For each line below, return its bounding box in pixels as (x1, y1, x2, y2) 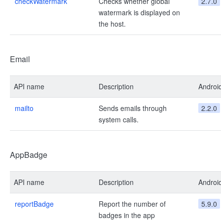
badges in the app (99, 210, 155, 220)
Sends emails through (99, 103, 167, 113)
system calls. (99, 114, 139, 124)
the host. (99, 19, 126, 29)
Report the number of (99, 199, 166, 209)
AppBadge (10, 149, 47, 160)
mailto (15, 103, 34, 113)
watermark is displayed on (99, 7, 180, 17)
